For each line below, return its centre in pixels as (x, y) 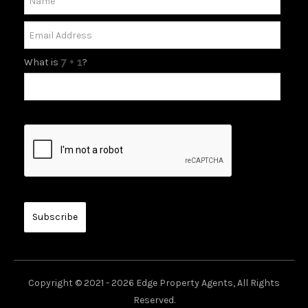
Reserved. (154, 300)
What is (42, 63)
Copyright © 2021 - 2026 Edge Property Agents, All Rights (154, 283)
